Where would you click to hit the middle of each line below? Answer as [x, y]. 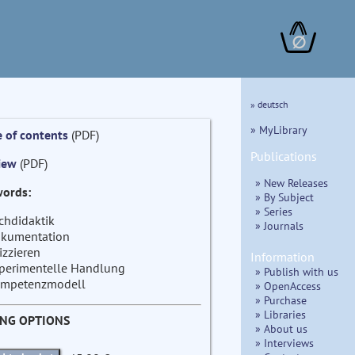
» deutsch [269, 105]
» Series [274, 211]
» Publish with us [297, 271]
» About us [281, 328]
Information [282, 256]
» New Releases [292, 182]
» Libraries [281, 314]
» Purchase [281, 300]
